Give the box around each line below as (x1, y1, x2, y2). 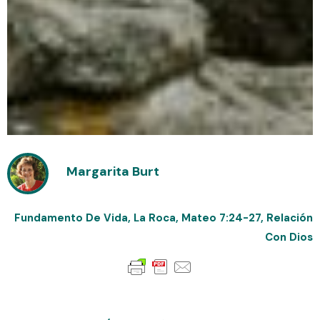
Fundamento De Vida (14, 210, 128, 225)
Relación (266, 210, 313, 225)
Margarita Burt (66, 162, 159, 180)
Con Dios (265, 229, 313, 244)
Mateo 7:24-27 (181, 210, 261, 225)
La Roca (134, 210, 176, 225)
